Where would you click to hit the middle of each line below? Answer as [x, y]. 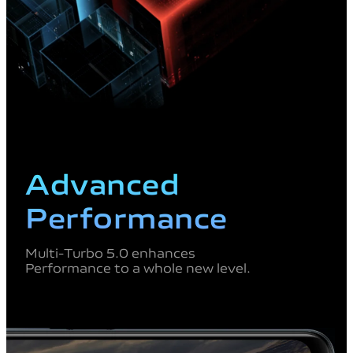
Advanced [102, 182]
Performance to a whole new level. [138, 268]
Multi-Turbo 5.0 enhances [110, 253]
